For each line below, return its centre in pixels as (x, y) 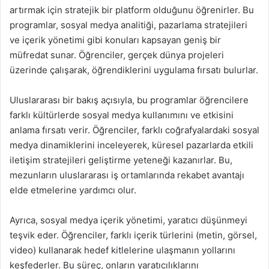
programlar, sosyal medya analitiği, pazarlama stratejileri (128, 25)
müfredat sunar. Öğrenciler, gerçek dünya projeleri (117, 55)
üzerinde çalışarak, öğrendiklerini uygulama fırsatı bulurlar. (134, 70)
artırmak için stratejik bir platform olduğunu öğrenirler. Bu (132, 10)
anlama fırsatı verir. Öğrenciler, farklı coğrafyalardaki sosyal (134, 130)
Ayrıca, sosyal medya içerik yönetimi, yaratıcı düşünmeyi (128, 220)
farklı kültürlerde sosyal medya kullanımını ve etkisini (122, 115)
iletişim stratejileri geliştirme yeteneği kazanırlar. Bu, (121, 160)
